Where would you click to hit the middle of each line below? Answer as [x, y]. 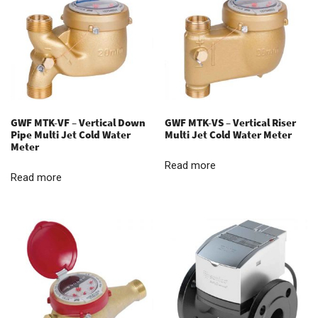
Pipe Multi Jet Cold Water [71, 134]
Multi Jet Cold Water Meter [229, 134]
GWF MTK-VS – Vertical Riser [231, 122]
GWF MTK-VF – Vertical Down [78, 122]
